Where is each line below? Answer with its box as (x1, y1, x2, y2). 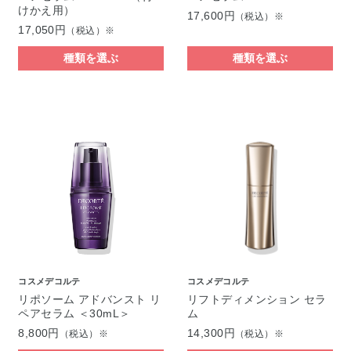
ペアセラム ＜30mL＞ (18, 307, 131, 320)
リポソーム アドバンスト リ (18, 293, 161, 306)
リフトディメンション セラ (186, 293, 327, 306)
